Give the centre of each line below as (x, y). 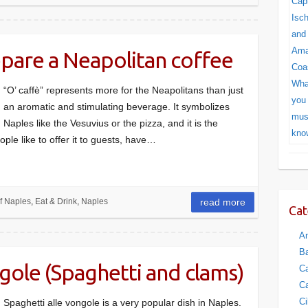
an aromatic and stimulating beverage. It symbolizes (117, 107)
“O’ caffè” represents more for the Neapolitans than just (123, 90)
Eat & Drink (56, 201)
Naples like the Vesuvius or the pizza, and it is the (111, 123)
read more (223, 202)
